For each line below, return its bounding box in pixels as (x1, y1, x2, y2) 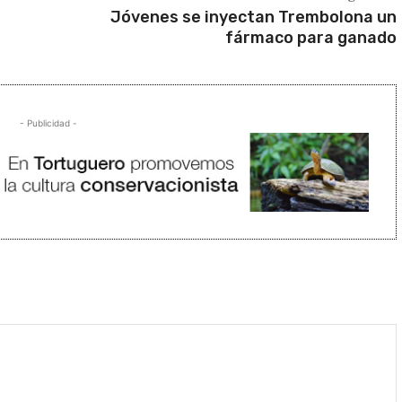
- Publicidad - (20, 117, 77, 128)
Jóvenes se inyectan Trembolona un (109, 6, 397, 27)
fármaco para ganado (224, 27, 397, 48)
